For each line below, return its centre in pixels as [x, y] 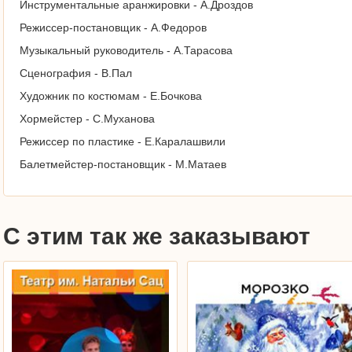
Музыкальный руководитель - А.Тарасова [126, 50]
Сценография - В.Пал [76, 73]
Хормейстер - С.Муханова [87, 119]
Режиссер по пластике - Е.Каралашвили [123, 141]
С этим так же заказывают [157, 236]
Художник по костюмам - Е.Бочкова [111, 96]
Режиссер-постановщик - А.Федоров [113, 27]
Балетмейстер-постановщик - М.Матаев [123, 164]
